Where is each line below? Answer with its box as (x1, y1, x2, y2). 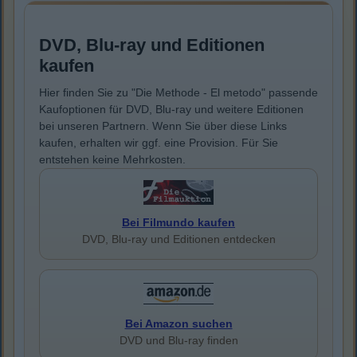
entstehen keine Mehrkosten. (39, 153, 186, 167)
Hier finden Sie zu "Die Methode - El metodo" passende (39, 86, 318, 100)
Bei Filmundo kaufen (122, 216, 235, 229)
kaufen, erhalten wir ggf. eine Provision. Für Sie (39, 136, 278, 150)
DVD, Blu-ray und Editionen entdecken (81, 233, 276, 246)
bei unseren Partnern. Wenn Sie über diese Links (39, 120, 287, 133)
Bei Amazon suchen (124, 317, 233, 331)
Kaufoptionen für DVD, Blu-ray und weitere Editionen (39, 103, 304, 116)
